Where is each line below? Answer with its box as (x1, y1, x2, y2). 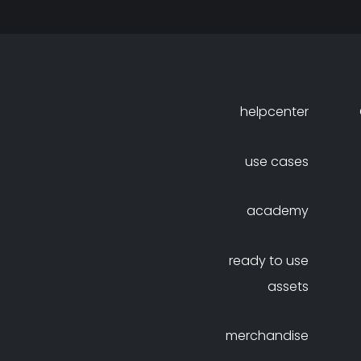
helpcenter (240, 102, 309, 121)
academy (247, 201, 309, 221)
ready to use (229, 251, 309, 270)
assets (268, 276, 309, 296)
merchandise (226, 326, 309, 346)
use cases (245, 151, 309, 171)
